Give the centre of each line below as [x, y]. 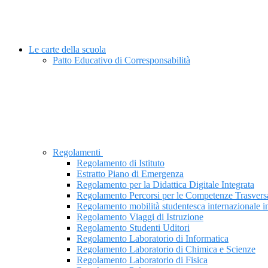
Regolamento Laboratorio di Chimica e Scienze [166, 249]
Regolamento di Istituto [121, 163]
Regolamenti [78, 153]
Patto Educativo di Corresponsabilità [121, 60]
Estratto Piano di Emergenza [130, 174]
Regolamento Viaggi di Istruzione [140, 217]
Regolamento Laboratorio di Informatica [153, 239]
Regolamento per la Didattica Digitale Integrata [165, 185]
